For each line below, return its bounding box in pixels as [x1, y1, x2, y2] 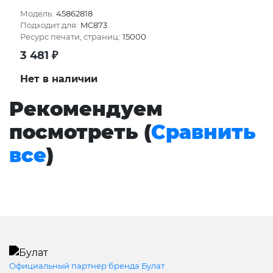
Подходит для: [20, 20, 78, 30]
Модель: [20, 9, 54, 19]
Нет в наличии [20, 73, 97, 85]
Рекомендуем [9, 96, 163, 121]
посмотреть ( [9, 119, 151, 144]
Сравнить [151, 119, 255, 144]
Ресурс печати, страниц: [20, 32, 120, 42]
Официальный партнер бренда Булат [9, 260, 165, 271]
